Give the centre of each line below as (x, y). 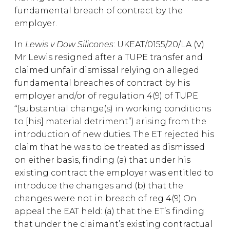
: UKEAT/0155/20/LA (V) (159, 44)
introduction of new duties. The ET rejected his (114, 134)
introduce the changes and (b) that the (99, 186)
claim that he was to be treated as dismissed (110, 147)
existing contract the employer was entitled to (114, 173)
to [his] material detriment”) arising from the (110, 121)
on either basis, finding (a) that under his (102, 160)
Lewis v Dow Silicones (69, 44)
